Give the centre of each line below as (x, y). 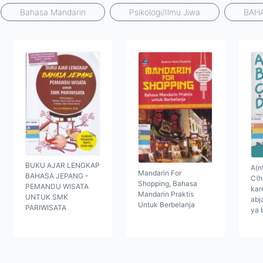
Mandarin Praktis (166, 194)
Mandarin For (160, 173)
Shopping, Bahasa (168, 183)
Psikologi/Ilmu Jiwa (165, 12)
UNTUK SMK (47, 197)
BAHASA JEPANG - (57, 176)
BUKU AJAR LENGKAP (63, 166)
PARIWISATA (46, 208)
